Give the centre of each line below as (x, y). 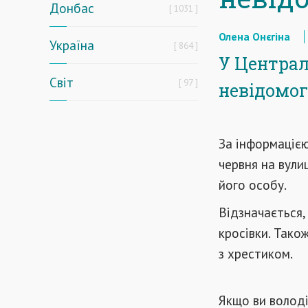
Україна (72, 45)
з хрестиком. (256, 253)
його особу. (253, 185)
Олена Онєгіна (254, 36)
